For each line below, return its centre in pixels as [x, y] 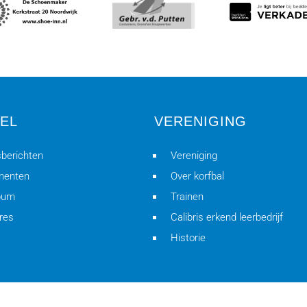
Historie [188, 238]
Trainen [187, 197]
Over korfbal [197, 176]
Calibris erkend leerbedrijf [226, 217]
